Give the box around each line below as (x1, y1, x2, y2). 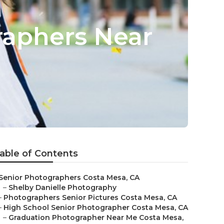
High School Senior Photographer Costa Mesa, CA (3, 203, 188, 212)
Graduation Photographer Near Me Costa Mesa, (8, 213, 183, 222)
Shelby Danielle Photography (8, 183, 116, 192)
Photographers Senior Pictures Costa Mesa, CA (3, 193, 177, 202)
